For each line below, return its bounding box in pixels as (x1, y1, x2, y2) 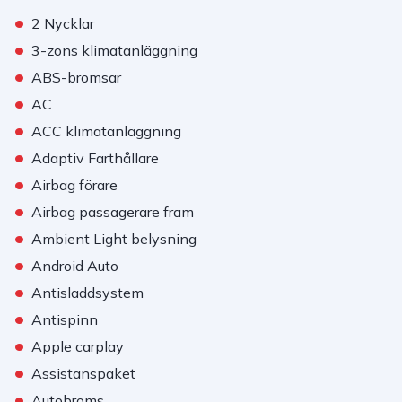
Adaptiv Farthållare (31, 149, 159, 167)
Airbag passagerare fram (31, 203, 194, 221)
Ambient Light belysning (31, 230, 197, 248)
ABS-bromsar (31, 68, 121, 86)
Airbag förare (31, 176, 118, 194)
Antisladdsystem (31, 284, 144, 301)
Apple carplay (31, 337, 124, 355)
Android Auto (31, 257, 118, 275)
